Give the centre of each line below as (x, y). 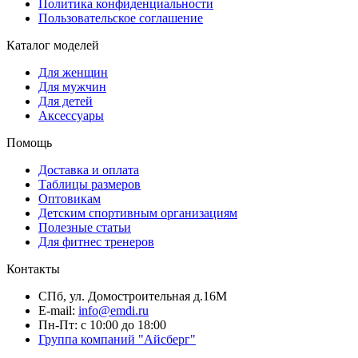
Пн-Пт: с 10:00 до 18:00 (102, 324)
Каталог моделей (53, 45)
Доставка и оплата (89, 169)
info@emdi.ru (113, 310)
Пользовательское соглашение (121, 18)
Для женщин (73, 72)
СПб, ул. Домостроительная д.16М (133, 296)
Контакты (33, 268)
